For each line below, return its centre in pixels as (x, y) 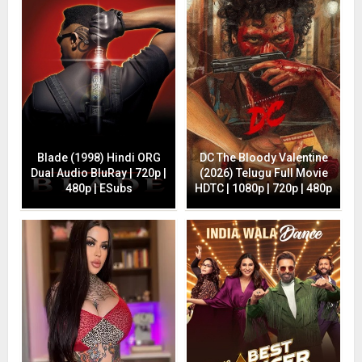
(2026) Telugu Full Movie (263, 173)
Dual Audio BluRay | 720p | (99, 173)
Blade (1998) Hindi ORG (99, 158)
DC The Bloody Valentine (263, 158)
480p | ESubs (99, 189)
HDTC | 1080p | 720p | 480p (263, 189)
